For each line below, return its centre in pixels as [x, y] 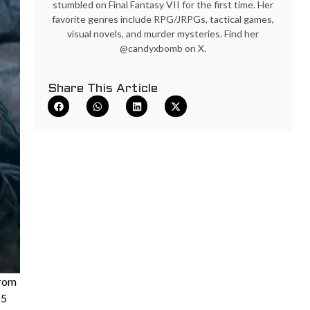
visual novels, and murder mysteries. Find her [163, 33]
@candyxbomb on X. [163, 48]
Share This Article [102, 89]
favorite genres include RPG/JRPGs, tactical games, [163, 19]
